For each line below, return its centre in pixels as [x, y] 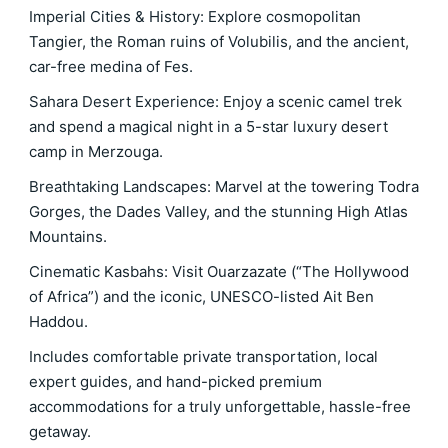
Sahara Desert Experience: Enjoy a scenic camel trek [215, 101]
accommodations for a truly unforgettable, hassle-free [220, 406]
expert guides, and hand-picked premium [175, 381]
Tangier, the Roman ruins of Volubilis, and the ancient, [219, 41]
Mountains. [68, 236]
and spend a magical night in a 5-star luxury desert [208, 126]
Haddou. [58, 321]
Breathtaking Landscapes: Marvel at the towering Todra [224, 186]
